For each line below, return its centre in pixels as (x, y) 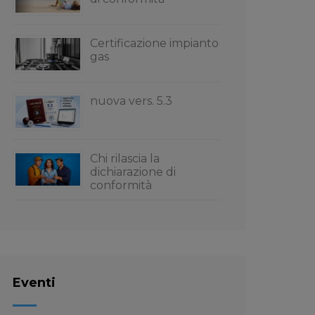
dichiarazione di (133, 172)
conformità (121, 185)
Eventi (34, 283)
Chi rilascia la (125, 159)
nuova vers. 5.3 (131, 101)
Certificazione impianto (154, 43)
